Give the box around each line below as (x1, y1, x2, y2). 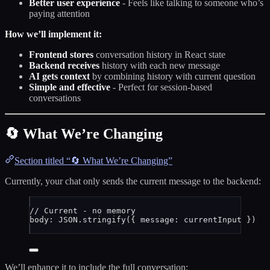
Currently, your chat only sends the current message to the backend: (5, 176, 261, 187)
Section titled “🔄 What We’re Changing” (14, 155, 172, 166)
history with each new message (99, 60, 220, 71)
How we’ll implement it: (5, 28, 102, 39)
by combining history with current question (90, 71, 256, 81)
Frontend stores (29, 49, 93, 60)
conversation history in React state (93, 49, 225, 60)
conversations (29, 92, 81, 103)
